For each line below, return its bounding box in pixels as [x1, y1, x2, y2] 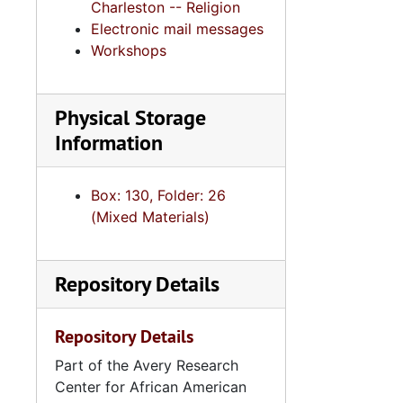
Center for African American [55, 378, 246, 396]
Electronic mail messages [91, 20, 264, 38]
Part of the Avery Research [55, 356, 238, 374]
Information [55, 129, 163, 157]
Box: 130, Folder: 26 [91, 186, 226, 204]
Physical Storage [55, 103, 206, 131]
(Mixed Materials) [91, 208, 210, 226]
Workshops [91, 41, 166, 59]
